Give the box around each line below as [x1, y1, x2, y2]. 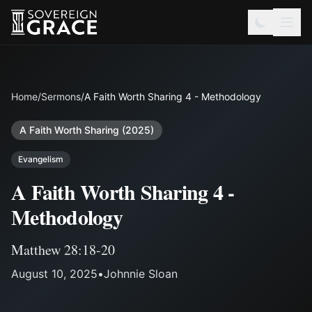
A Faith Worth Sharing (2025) [19, 124, 154, 136]
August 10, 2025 [11, 267, 97, 281]
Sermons [41, 91, 81, 102]
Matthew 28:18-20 [11, 240, 115, 259]
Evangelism [18, 154, 63, 164]
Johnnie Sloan [104, 267, 178, 281]
